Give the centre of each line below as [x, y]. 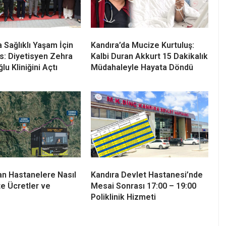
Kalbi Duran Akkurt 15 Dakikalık [149, 56]
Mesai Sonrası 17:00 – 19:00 [144, 186]
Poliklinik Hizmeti [123, 197]
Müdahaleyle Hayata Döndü [142, 68]
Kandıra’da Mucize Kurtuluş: [143, 45]
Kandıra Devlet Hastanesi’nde [147, 175]
